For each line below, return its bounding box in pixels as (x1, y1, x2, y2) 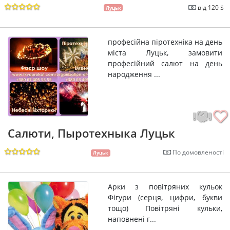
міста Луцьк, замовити (107, 47, 222, 57)
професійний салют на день (107, 58, 222, 68)
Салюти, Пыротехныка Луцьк (8, 125, 175, 141)
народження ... (107, 69, 160, 79)
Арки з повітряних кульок (107, 182, 222, 192)
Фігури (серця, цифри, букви (107, 193, 222, 203)
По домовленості (171, 148, 224, 157)
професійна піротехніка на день (107, 36, 222, 47)
